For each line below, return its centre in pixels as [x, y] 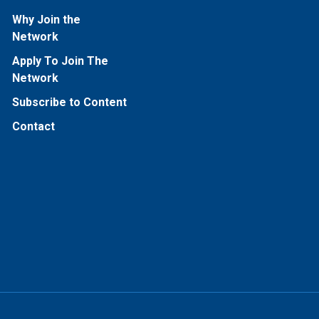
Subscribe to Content [69, 102]
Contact [33, 126]
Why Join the [46, 20]
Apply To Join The [60, 61]
